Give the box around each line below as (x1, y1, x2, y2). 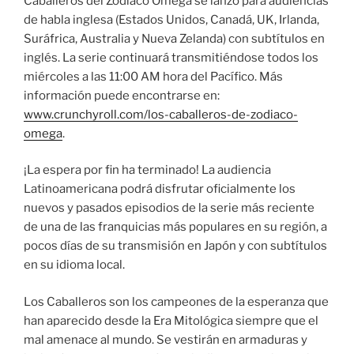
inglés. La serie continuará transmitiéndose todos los (24, 50, 318, 65)
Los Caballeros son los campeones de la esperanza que (24, 294, 329, 309)
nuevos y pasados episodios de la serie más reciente (24, 201, 314, 216)
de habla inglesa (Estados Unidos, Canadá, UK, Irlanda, (24, 12, 319, 27)
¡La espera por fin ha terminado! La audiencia (24, 163, 271, 178)
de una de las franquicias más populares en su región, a (24, 220, 327, 235)
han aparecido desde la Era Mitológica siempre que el (24, 313, 318, 328)
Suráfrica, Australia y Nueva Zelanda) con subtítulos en (24, 31, 325, 46)
